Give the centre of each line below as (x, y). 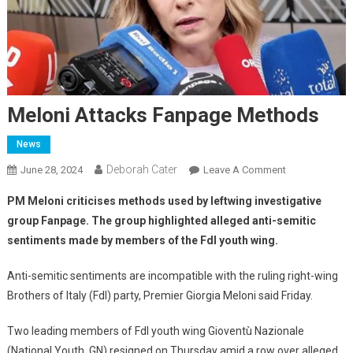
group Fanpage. (48, 220)
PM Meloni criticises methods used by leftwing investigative (164, 201)
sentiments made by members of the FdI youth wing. (142, 240)
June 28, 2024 (51, 169)
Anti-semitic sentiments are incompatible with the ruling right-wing (172, 275)
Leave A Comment (244, 169)
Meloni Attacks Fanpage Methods (163, 115)
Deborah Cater (141, 169)
